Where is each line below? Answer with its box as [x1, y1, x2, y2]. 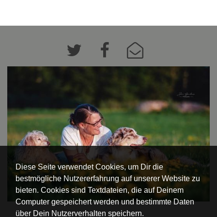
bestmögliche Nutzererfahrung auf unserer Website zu [15, 174, 200, 183]
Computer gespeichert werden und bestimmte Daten [15, 197, 194, 206]
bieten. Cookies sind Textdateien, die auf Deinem [15, 186, 184, 194]
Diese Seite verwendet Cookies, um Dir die [15, 162, 163, 171]
